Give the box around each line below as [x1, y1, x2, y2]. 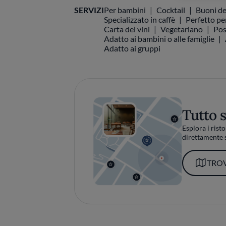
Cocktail [156, 5, 186, 15]
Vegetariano [160, 24, 203, 34]
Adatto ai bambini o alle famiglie [104, 34, 215, 43]
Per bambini [104, 5, 146, 15]
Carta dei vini [104, 24, 150, 34]
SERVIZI [74, 5, 104, 15]
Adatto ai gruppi [104, 43, 161, 53]
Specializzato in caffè [104, 15, 176, 24]
